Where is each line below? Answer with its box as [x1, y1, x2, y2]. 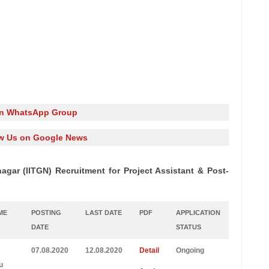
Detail [139, 246, 159, 255]
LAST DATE [85, 209, 122, 216]
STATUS [175, 223, 201, 231]
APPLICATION [175, 209, 220, 216]
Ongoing [175, 246, 204, 255]
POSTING [31, 209, 61, 216]
